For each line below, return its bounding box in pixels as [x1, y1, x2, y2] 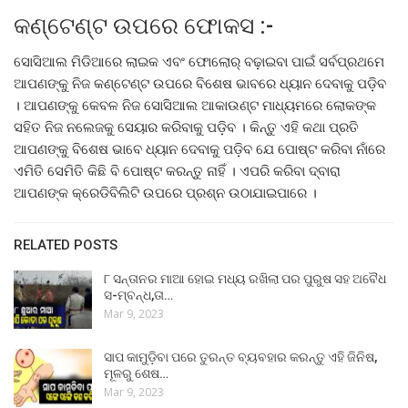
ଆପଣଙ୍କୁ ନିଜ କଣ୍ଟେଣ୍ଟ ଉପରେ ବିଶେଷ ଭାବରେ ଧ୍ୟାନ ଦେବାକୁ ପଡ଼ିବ [14, 74, 386, 93]
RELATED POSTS [14, 237, 117, 254]
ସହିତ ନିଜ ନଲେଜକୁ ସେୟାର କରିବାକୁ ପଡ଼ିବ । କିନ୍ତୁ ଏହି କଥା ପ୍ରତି [14, 117, 359, 137]
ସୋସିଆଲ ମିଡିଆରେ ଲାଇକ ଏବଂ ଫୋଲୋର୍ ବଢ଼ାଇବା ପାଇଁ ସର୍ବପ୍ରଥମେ [14, 52, 384, 71]
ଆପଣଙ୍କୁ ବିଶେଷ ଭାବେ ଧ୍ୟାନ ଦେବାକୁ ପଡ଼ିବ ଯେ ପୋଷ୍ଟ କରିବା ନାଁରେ [14, 139, 385, 158]
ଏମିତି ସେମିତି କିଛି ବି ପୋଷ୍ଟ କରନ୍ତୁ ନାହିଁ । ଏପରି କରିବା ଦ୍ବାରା [14, 161, 341, 180]
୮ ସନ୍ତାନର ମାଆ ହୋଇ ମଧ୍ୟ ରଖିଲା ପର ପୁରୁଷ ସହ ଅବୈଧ [104, 271, 386, 287]
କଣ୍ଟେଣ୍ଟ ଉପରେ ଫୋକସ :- [14, 13, 273, 40]
